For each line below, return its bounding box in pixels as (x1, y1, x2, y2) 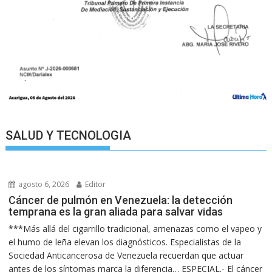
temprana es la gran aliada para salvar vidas (8, 205, 223, 218)
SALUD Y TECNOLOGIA (5, 127, 132, 143)
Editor (83, 178, 106, 189)
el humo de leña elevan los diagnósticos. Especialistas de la (8, 236, 242, 248)
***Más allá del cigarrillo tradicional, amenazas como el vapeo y (8, 222, 262, 234)
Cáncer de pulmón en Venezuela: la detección (8, 193, 233, 206)
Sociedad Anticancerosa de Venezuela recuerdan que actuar (8, 249, 244, 261)
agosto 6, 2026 (16, 178, 70, 189)
